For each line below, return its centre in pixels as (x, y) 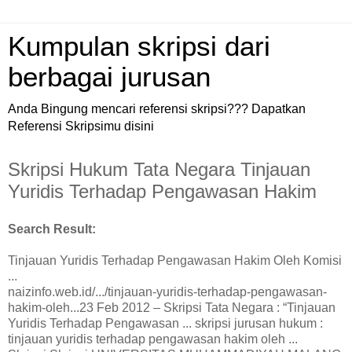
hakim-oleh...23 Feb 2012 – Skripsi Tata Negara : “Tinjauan (172, 307)
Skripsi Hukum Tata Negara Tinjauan (159, 169)
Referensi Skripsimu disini (81, 126)
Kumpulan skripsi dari (139, 46)
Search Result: (52, 229)
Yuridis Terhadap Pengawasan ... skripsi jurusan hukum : (165, 323)
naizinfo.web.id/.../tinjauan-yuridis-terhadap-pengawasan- (167, 291)
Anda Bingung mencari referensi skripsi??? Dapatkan (157, 109)
